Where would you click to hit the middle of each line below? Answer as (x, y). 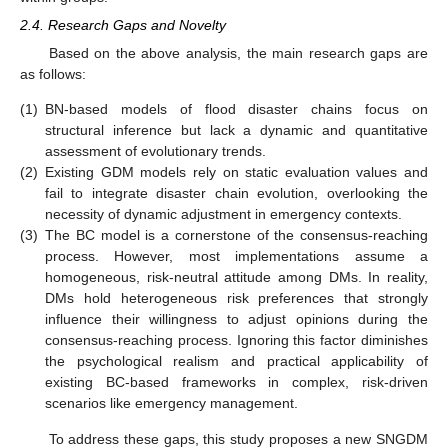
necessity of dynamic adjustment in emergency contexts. (223, 214)
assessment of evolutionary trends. (155, 151)
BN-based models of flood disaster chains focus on (236, 109)
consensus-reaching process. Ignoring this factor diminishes (236, 340)
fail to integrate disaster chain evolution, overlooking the (236, 193)
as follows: (53, 73)
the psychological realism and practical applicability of (236, 361)
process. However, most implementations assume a (236, 256)
